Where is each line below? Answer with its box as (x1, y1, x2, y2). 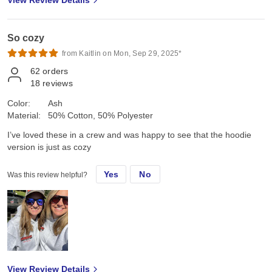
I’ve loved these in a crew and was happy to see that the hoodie (7, 130, 251, 140)
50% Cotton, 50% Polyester (48, 110, 153, 121)
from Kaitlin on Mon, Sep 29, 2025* (62, 49, 182, 58)
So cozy (7, 33, 44, 44)
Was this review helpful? (7, 171, 87, 180)
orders (42, 66, 69, 76)
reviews (42, 78, 73, 89)
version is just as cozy (7, 142, 91, 152)
